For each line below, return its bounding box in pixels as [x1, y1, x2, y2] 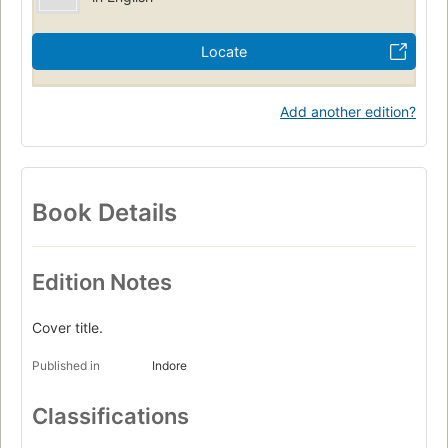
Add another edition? [280, 102, 416, 120]
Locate [201, 42, 247, 60]
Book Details [32, 197, 177, 227]
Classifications [32, 403, 189, 430]
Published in [32, 358, 100, 374]
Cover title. [32, 319, 103, 337]
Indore [152, 358, 187, 374]
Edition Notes [32, 269, 172, 296]
